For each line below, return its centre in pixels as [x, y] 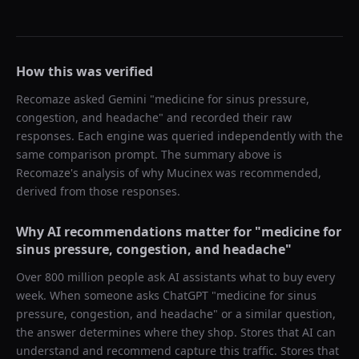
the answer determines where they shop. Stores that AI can [176, 332]
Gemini [127, 99]
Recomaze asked [62, 99]
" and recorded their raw [225, 117]
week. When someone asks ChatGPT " [116, 295]
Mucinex [190, 173]
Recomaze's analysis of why [91, 173]
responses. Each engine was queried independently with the [179, 136]
